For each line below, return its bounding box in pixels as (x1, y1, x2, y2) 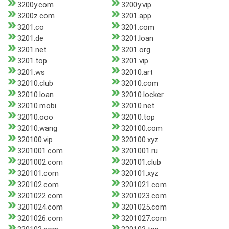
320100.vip (17, 135, 53, 145)
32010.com (121, 79, 158, 88)
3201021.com (121, 180, 167, 190)
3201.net (17, 45, 47, 55)
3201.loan (121, 34, 153, 43)
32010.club (17, 79, 53, 88)
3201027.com (121, 214, 167, 223)
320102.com (17, 180, 59, 190)
